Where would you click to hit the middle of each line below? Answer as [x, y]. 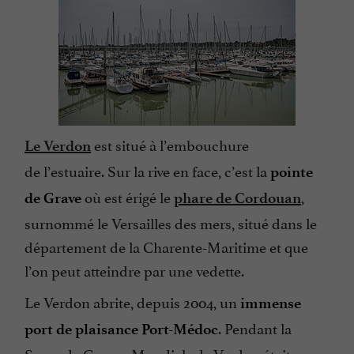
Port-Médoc [180, 330]
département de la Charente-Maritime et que [166, 246]
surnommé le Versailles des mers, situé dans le [171, 222]
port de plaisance [81, 330]
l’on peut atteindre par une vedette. [134, 270]
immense [271, 303]
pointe [292, 172]
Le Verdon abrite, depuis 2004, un [132, 301]
